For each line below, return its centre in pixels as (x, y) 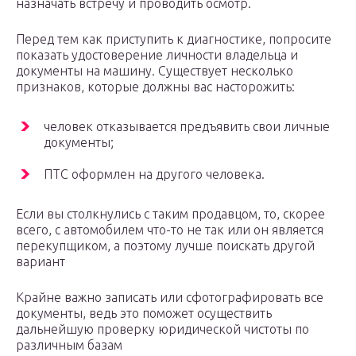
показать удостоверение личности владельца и (157, 55)
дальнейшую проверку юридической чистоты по (163, 329)
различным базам (69, 345)
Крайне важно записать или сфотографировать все (170, 298)
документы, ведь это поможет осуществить (144, 313)
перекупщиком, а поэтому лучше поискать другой (165, 246)
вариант (41, 262)
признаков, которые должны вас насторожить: (155, 87)
